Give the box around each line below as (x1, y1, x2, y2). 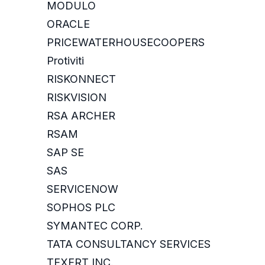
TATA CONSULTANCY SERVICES (47, 238, 211, 251)
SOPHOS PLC (47, 201, 115, 214)
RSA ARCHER (47, 109, 115, 122)
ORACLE (47, 18, 90, 31)
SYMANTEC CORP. (47, 219, 143, 232)
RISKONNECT (47, 73, 116, 86)
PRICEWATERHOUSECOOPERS (47, 36, 205, 49)
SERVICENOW (47, 183, 118, 196)
